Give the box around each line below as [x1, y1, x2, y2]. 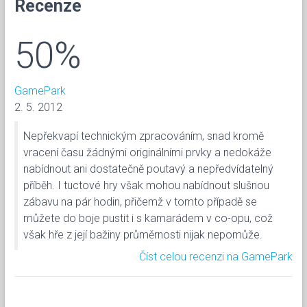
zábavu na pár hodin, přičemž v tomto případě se [23, 195, 257, 208]
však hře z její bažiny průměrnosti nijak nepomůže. [23, 228, 262, 241]
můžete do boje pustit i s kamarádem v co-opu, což [23, 211, 273, 225]
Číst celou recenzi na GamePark [139, 249, 293, 263]
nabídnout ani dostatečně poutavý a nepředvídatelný [23, 162, 273, 175]
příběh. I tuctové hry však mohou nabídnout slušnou [23, 178, 269, 192]
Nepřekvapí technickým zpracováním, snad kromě [23, 129, 264, 143]
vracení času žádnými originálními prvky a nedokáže [23, 145, 271, 159]
